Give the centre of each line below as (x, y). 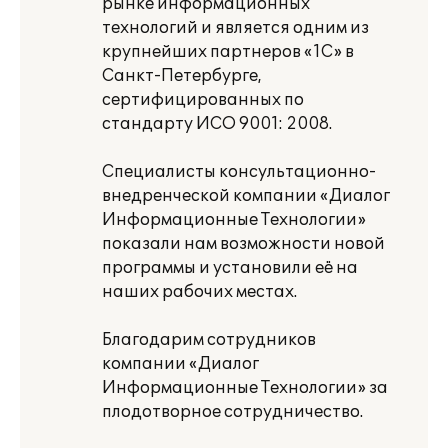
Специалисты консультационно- (239, 172)
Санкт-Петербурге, (182, 76)
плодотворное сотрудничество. (232, 412)
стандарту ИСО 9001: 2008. (217, 124)
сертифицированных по (203, 100)
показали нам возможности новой (243, 244)
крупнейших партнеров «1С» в (228, 52)
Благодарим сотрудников (209, 340)
